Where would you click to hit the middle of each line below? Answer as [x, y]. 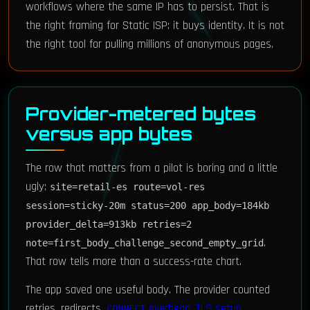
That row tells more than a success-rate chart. [134, 262]
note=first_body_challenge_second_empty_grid [145, 243]
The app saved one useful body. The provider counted [148, 290]
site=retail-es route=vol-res [127, 187]
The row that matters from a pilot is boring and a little [152, 168]
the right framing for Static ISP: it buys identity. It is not [155, 26]
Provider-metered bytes [141, 114]
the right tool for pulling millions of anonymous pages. [149, 44]
